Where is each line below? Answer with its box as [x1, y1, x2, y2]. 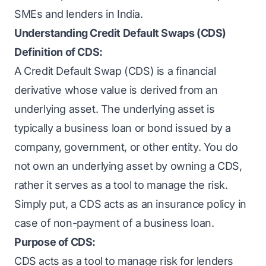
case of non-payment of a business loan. [14, 217, 214, 229]
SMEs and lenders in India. [14, 8, 143, 20]
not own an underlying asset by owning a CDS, [14, 160, 242, 172]
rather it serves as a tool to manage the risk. [14, 179, 228, 191]
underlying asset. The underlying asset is [14, 103, 215, 115]
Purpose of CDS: [14, 236, 96, 248]
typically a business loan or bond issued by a [14, 122, 232, 134]
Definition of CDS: [14, 46, 103, 58]
